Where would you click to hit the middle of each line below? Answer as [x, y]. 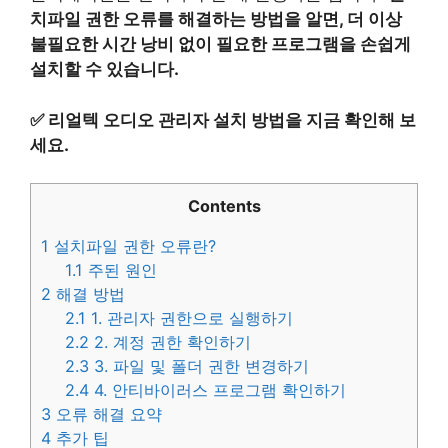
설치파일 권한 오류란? [132, 246]
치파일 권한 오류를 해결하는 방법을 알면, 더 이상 [216, 19]
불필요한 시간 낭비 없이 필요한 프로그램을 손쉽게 [220, 44]
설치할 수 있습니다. [104, 69]
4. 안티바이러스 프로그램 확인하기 [218, 390]
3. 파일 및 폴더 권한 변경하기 [199, 366]
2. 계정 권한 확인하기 [170, 342]
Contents [224, 206]
